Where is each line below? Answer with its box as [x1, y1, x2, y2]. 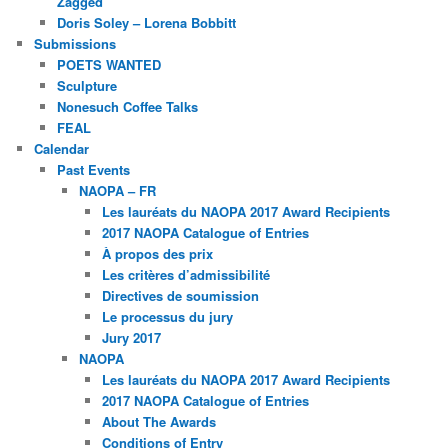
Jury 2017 [101, 327, 161, 347]
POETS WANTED [56, 54, 161, 74]
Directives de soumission [101, 285, 259, 305]
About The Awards [101, 411, 216, 431]
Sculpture [56, 75, 117, 95]
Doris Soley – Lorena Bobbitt [56, 12, 236, 32]
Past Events [56, 159, 130, 179]
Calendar [34, 138, 90, 158]
